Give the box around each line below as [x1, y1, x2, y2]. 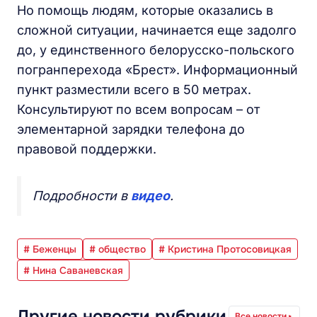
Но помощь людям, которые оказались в [17, 3, 273, 18]
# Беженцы [23, 243, 76, 255]
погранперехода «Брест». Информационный [17, 62, 298, 77]
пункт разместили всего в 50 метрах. [17, 82, 251, 97]
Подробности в [33, 188, 131, 203]
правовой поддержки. [17, 142, 156, 156]
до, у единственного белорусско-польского [17, 42, 294, 57]
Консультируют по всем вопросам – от [17, 102, 260, 117]
